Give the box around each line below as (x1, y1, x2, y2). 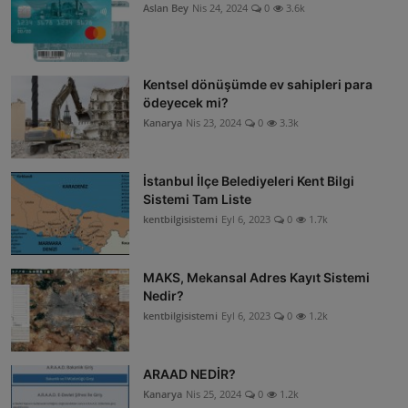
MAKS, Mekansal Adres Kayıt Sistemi (143, 270, 370, 286)
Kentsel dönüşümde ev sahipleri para (143, 76, 372, 93)
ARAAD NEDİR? (143, 366, 236, 382)
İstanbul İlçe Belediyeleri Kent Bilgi (143, 173, 354, 189)
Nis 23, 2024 (186, 116, 241, 130)
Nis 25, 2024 (186, 387, 241, 402)
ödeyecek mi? (143, 95, 229, 111)
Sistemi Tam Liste (143, 191, 251, 208)
